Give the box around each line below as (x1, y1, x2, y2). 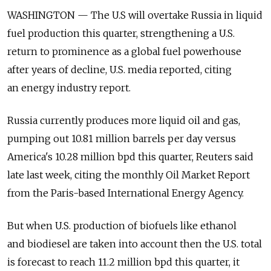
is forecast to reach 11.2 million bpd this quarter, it (7, 256, 240, 269)
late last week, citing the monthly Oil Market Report (7, 169, 250, 181)
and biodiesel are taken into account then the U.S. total (7, 238, 262, 250)
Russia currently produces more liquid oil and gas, (7, 114, 240, 127)
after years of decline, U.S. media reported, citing (7, 64, 232, 76)
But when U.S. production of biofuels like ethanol (7, 220, 237, 232)
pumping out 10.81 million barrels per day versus (7, 132, 236, 145)
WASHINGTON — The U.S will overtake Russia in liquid (7, 9, 263, 22)
